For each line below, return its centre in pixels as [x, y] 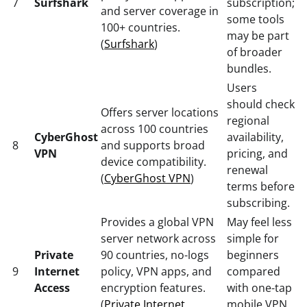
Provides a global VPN [157, 222]
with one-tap [259, 287]
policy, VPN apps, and [156, 271]
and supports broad [153, 145]
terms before [261, 186]
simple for [253, 238]
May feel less [259, 222]
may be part [258, 35]
